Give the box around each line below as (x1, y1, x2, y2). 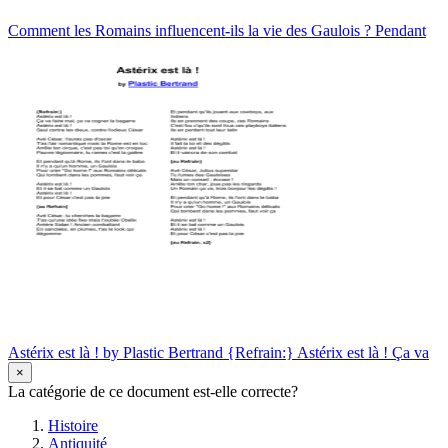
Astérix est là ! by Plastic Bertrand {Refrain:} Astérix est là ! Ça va (8, 344, 429, 362)
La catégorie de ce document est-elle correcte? (8, 383, 298, 401)
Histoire (48, 417, 98, 435)
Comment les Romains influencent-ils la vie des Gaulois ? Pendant (8, 22, 426, 40)
